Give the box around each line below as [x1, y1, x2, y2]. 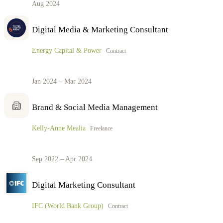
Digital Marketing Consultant [32, 180, 135, 190]
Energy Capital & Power [32, 47, 102, 55]
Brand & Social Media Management [32, 102, 158, 112]
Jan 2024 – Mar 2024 [32, 77, 92, 85]
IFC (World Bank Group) [32, 202, 104, 210]
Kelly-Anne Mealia [32, 124, 86, 132]
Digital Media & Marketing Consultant [32, 24, 168, 34]
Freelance [90, 125, 112, 132]
